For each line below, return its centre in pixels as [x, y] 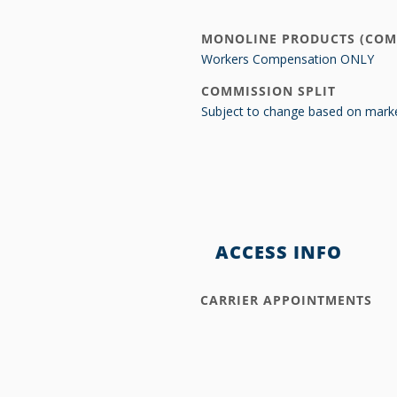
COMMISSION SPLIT [269, 91]
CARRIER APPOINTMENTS [286, 300]
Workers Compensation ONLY [288, 59]
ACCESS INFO [279, 252]
